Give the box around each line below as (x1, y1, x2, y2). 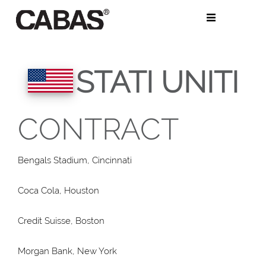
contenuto (116, 25, 159, 36)
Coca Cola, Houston (18, 185, 99, 196)
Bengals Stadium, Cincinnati (18, 154, 132, 166)
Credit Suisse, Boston (18, 215, 104, 226)
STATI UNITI (75, 65, 239, 100)
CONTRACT (18, 111, 179, 147)
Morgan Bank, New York (18, 245, 117, 256)
